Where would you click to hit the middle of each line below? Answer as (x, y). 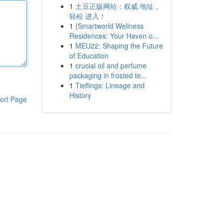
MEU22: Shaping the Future (119, 46)
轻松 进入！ (87, 16)
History (80, 95)
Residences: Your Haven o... (114, 36)
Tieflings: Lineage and (110, 85)
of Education (89, 55)
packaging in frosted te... (108, 75)
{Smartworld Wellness (109, 26)
